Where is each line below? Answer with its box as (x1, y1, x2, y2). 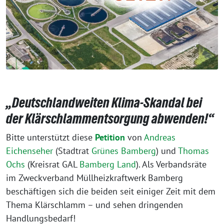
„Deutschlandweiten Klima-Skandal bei (6, 94, 202, 111)
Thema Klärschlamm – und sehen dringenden (6, 199, 183, 211)
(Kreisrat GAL (25, 158, 79, 170)
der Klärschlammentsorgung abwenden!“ (6, 110, 214, 127)
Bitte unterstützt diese (6, 131, 95, 143)
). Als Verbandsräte (136, 158, 206, 170)
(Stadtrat (53, 145, 91, 157)
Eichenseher (6, 145, 53, 157)
